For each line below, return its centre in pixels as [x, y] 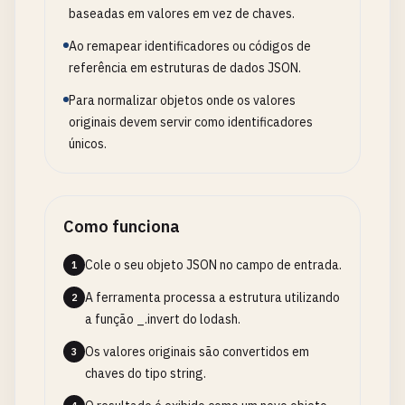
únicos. [88, 144]
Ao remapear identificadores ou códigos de [190, 46]
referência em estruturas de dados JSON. [185, 68]
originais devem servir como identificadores [191, 122]
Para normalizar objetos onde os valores [182, 100]
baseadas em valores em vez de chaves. [182, 14]
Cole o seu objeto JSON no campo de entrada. [213, 265]
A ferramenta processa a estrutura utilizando [212, 297]
